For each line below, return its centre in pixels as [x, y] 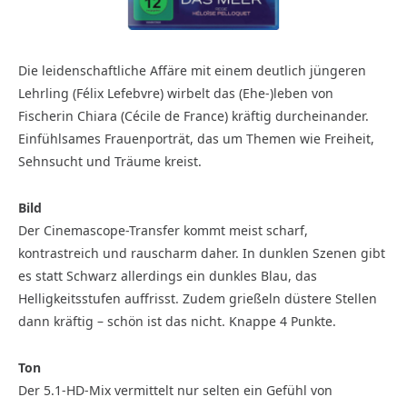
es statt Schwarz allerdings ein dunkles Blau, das [168, 275]
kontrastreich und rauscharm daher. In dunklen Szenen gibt [202, 253]
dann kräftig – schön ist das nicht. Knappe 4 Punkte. [177, 321]
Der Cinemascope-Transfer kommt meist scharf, [163, 230]
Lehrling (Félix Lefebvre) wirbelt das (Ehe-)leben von [176, 93]
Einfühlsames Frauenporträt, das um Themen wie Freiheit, [196, 139]
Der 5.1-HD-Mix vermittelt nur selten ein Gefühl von [175, 390]
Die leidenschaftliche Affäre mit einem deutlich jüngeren [192, 70]
